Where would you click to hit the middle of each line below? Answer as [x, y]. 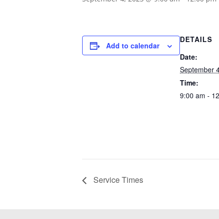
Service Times [117, 179]
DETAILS [196, 39]
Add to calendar [133, 45]
